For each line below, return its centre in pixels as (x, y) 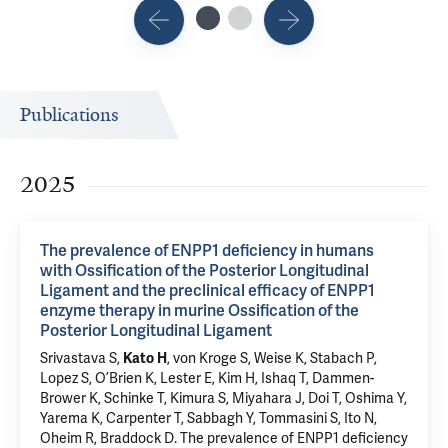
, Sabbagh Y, (220, 418)
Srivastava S (78, 358)
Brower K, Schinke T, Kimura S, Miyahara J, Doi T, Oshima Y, (223, 398)
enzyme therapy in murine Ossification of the (199, 311)
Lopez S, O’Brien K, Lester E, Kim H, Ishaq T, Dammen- (207, 378)
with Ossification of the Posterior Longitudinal (204, 271)
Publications (69, 115)
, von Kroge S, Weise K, (238, 358)
